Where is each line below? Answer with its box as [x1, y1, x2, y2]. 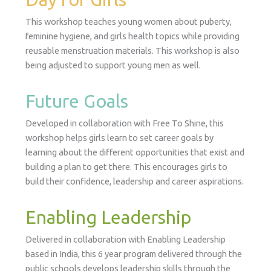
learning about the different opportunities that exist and [25, 147, 244, 158]
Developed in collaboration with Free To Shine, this [25, 118, 224, 129]
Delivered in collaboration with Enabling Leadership [25, 234, 226, 245]
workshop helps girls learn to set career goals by [25, 132, 214, 143]
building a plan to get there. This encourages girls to [25, 162, 227, 172]
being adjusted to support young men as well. [25, 59, 201, 70]
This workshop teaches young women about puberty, [25, 16, 232, 27]
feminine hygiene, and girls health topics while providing [25, 30, 240, 41]
